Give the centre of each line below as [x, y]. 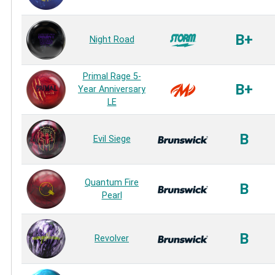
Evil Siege [112, 139]
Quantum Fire [112, 183]
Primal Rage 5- [112, 77]
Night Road [112, 40]
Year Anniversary [112, 90]
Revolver [112, 239]
